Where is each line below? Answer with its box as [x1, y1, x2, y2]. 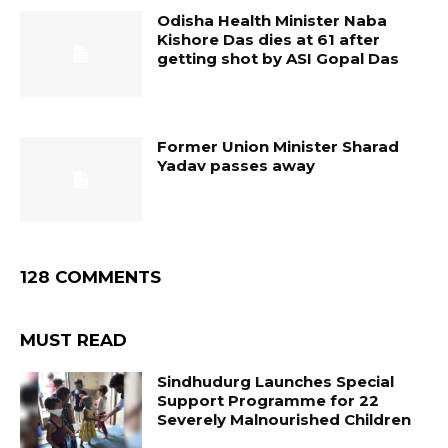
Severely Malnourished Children [157, 410, 412, 430]
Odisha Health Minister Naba [157, 10, 388, 30]
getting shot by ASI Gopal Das [157, 48, 400, 68]
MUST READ [20, 330, 127, 351]
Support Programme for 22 [157, 391, 380, 411]
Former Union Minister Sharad [157, 136, 400, 156]
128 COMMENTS [20, 267, 161, 288]
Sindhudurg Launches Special [157, 372, 395, 392]
